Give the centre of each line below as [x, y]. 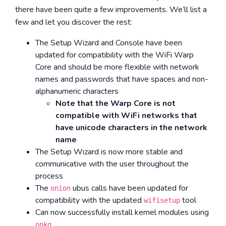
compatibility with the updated [90, 200]
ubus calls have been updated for [129, 188]
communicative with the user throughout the [112, 164]
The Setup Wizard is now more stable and [109, 152]
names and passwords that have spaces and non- [122, 79]
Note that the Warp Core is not [116, 103]
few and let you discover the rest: [74, 22]
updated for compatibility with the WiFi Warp [115, 55]
